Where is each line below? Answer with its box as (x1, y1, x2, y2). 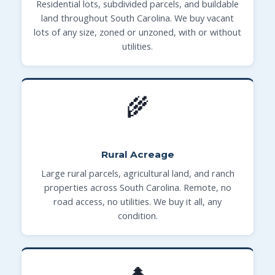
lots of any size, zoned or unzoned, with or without (34, 26, 241, 39)
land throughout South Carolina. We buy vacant (41, 12, 234, 25)
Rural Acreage (101, 148, 174, 160)
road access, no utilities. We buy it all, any (53, 195, 222, 207)
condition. (117, 209, 158, 222)
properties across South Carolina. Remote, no (44, 181, 231, 193)
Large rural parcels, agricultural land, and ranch (41, 167, 234, 179)
